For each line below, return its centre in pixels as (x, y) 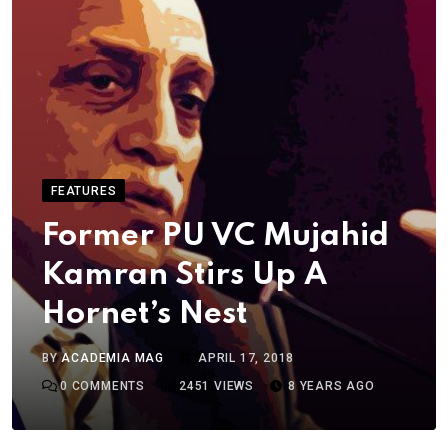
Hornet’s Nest (145, 315)
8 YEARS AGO (331, 386)
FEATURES (84, 191)
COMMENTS (106, 386)
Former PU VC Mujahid (215, 237)
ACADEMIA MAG (113, 358)
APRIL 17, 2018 (246, 358)
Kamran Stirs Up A (184, 276)
